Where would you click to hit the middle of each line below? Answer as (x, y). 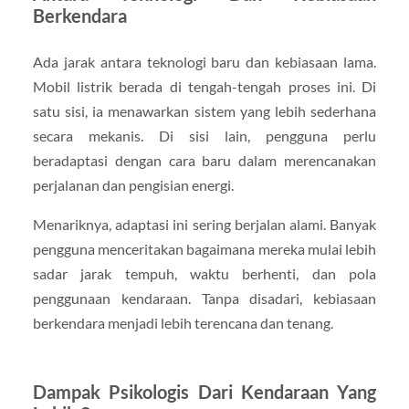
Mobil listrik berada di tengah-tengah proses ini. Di (204, 87)
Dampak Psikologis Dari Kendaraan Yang (204, 392)
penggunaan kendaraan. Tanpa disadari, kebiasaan (204, 299)
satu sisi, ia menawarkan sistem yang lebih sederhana (204, 111)
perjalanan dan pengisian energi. (133, 185)
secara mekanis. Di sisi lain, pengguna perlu (204, 136)
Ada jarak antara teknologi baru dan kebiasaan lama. (204, 62)
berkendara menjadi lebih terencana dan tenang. (183, 323)
